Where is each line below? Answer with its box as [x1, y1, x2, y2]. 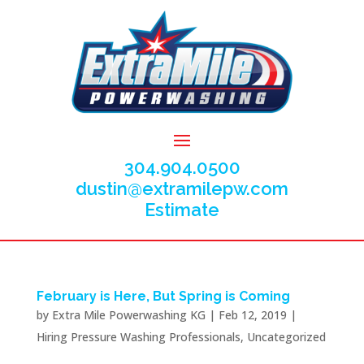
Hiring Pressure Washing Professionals [36, 328, 240, 344]
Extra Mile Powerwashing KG [51, 306, 206, 323]
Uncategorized [246, 328, 326, 344]
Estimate [145, 198, 219, 220]
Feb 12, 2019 [218, 306, 287, 323]
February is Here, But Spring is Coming [36, 288, 290, 304]
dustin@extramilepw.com [76, 177, 288, 199]
